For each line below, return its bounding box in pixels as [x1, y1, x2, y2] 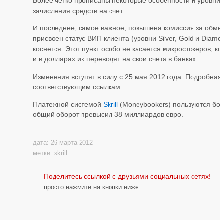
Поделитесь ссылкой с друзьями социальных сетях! [44, 172, 211, 180]
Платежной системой [33, 100, 104, 109]
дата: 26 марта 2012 [33, 138, 93, 146]
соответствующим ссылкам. [33, 82, 123, 91]
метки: [33, 149, 55, 157]
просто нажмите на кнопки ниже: [44, 183, 141, 191]
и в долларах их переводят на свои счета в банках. [33, 55, 198, 63]
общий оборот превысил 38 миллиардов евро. [33, 110, 184, 119]
